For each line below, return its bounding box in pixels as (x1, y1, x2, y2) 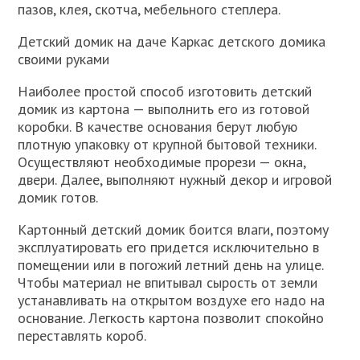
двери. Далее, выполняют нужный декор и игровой (18, 170, 333, 190)
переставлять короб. (18, 326, 147, 346)
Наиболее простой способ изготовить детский (18, 82, 313, 101)
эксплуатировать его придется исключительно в (18, 238, 320, 257)
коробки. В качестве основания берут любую (18, 117, 298, 137)
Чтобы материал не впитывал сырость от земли (18, 273, 318, 292)
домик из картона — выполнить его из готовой (18, 100, 310, 119)
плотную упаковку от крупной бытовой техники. (18, 135, 317, 154)
